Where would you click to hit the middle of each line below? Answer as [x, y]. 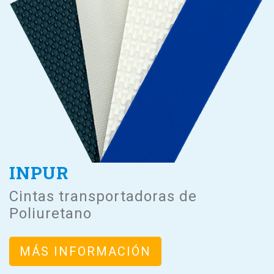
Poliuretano [50, 213]
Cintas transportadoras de [103, 196]
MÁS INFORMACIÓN [85, 251]
